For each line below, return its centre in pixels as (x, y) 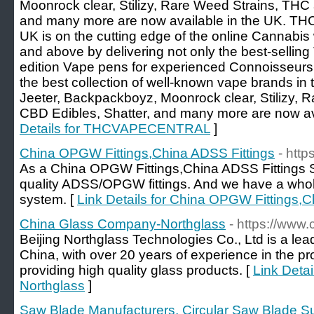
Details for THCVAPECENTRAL (115, 129)
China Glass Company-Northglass (123, 224)
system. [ (48, 199)
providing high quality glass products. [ (136, 270)
